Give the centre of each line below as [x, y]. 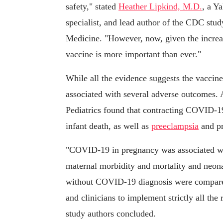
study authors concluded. [111, 214]
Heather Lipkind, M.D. [160, 7]
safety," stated [92, 7]
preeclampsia [175, 126]
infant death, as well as [109, 126]
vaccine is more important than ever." [133, 55]
